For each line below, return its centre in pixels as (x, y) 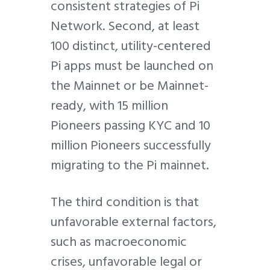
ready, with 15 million (109, 105)
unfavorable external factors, (133, 222)
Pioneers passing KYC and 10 (130, 125)
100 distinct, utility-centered (131, 46)
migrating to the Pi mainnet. (133, 165)
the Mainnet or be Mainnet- (130, 85)
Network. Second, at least (125, 26)
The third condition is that (125, 202)
